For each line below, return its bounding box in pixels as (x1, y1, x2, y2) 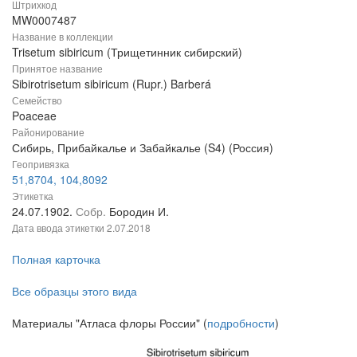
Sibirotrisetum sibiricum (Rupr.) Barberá (12, 75, 211, 92)
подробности (207, 314, 275, 331)
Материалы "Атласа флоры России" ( (12, 314, 207, 331)
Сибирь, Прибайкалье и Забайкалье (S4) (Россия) (12, 139, 273, 155)
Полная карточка (12, 250, 100, 267)
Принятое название (12, 61, 103, 75)
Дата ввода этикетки (12, 220, 107, 234)
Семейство (12, 92, 62, 107)
